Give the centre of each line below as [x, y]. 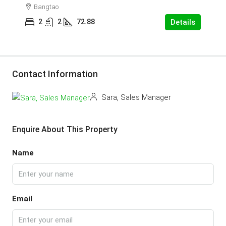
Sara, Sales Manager [135, 98]
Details [183, 22]
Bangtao [46, 7]
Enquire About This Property [65, 129]
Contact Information [55, 74]
